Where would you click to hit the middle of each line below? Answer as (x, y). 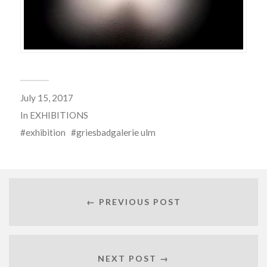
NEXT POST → (133, 258)
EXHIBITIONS (59, 115)
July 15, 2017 (46, 98)
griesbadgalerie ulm (116, 133)
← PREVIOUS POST (133, 201)
